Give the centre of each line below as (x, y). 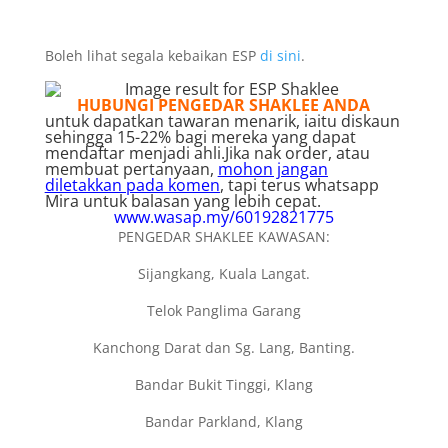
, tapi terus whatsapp (299, 185)
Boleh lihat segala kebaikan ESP (152, 55)
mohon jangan (272, 169)
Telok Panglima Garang (223, 310)
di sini (280, 55)
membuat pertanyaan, (131, 169)
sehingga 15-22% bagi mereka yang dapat (200, 137)
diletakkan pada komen (132, 185)
